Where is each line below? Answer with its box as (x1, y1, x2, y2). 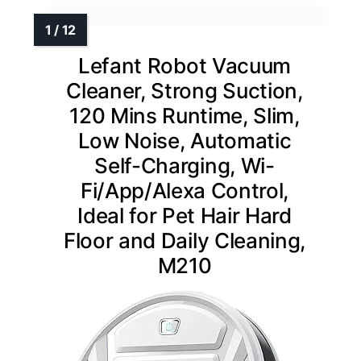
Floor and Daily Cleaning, (64, 227, 305, 253)
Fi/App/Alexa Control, (80, 177, 289, 203)
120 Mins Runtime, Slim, (69, 102, 300, 128)
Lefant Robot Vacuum (78, 52, 291, 78)
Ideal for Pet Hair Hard (77, 202, 292, 228)
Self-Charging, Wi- (94, 152, 275, 178)
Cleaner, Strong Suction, (66, 77, 303, 103)
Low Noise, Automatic (77, 127, 292, 153)
